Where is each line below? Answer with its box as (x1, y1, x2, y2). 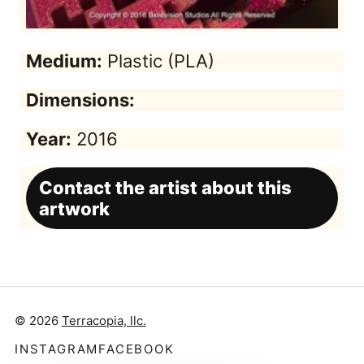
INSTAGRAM (14, 341, 99, 357)
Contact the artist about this (39, 177, 292, 199)
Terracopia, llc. (61, 313, 146, 329)
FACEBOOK (98, 341, 175, 357)
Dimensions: (26, 89, 135, 111)
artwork (39, 198, 110, 220)
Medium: (26, 50, 102, 72)
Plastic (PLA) (102, 50, 214, 72)
